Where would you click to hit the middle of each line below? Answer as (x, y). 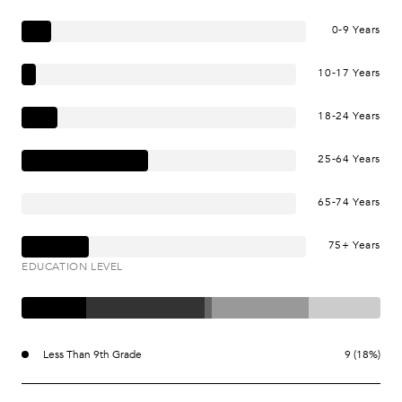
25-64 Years (349, 158)
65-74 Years (349, 201)
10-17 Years (349, 72)
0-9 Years (356, 29)
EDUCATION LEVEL (72, 266)
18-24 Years (349, 115)
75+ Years (354, 245)
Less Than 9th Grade (92, 354)
